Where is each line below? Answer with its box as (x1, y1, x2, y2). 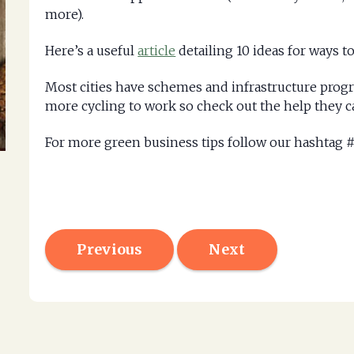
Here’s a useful (45, 43, 138, 58)
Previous (77, 240, 142, 258)
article (137, 43, 176, 58)
